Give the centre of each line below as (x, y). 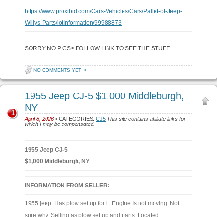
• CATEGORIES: (75, 119)
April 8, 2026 (39, 119)
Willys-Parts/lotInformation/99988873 (73, 23)
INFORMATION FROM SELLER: (67, 186)
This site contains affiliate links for (146, 119)
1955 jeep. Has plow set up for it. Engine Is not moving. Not (102, 203)
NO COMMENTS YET (57, 70)
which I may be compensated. (60, 124)
